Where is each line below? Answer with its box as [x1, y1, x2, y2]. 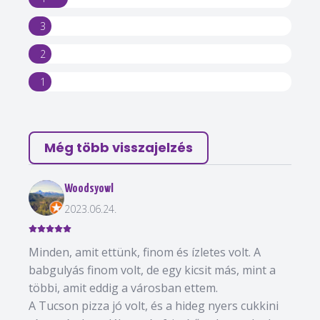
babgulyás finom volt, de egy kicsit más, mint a [29, 262, 276, 278]
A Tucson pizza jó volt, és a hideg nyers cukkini [29, 298, 279, 314]
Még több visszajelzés [44, 139, 193, 156]
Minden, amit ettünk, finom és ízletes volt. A [29, 244, 261, 260]
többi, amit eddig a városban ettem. [29, 280, 218, 296]
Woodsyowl [64, 183, 114, 195]
